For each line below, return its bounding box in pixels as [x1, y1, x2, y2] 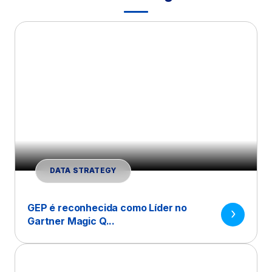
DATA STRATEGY [50, 166, 117, 175]
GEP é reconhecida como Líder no [27, 202, 188, 214]
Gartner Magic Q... [27, 215, 115, 227]
